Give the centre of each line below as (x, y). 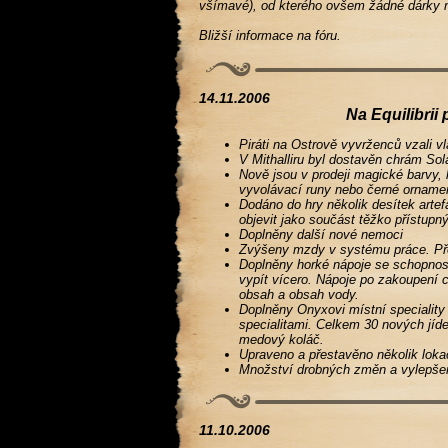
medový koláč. (282, 339)
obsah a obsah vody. (299, 294)
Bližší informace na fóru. (270, 35)
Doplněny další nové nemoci (321, 234)
